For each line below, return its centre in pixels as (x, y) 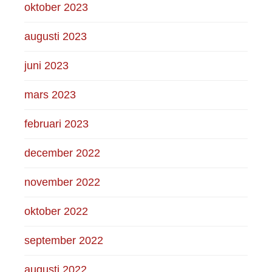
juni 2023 (47, 65)
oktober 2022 (56, 211)
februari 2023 (57, 124)
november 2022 (63, 182)
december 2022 (63, 153)
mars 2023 (50, 94)
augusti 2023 (56, 36)
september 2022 (64, 240)
